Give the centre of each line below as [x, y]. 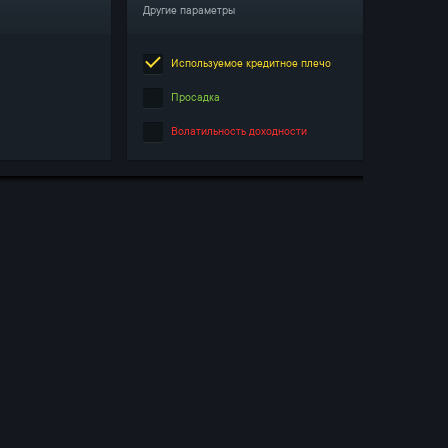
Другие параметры [189, 10]
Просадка [195, 97]
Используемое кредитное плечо [251, 63]
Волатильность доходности [239, 131]
